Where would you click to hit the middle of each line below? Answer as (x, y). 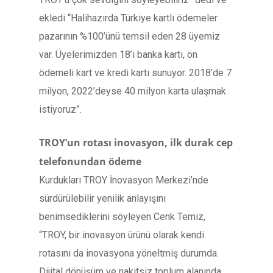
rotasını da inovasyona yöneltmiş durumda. (129, 253)
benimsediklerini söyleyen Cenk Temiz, (122, 217)
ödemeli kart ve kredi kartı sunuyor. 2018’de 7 (135, 73)
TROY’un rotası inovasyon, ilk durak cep (136, 143)
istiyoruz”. (60, 109)
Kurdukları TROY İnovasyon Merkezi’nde (124, 180)
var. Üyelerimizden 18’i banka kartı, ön (118, 55)
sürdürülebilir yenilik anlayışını (102, 198)
